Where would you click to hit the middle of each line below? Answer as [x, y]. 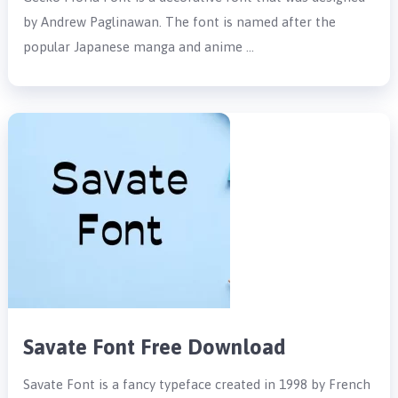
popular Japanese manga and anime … [139, 46]
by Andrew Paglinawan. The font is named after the [180, 21]
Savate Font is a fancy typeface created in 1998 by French [197, 384]
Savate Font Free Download [155, 346]
